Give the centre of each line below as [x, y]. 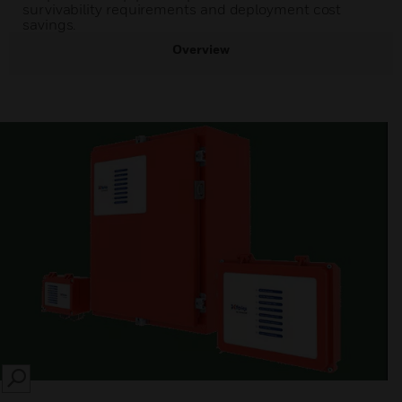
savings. [49, 24]
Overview [201, 49]
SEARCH [35, 384]
